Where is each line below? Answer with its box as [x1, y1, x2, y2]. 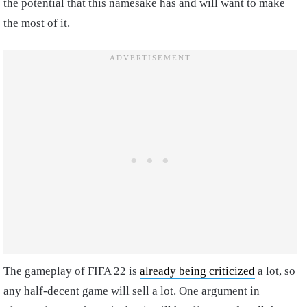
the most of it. [3, 16, 70, 29]
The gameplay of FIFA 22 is [3, 264, 140, 278]
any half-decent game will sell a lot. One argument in [3, 284, 260, 297]
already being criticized [140, 264, 255, 278]
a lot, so [255, 264, 295, 278]
